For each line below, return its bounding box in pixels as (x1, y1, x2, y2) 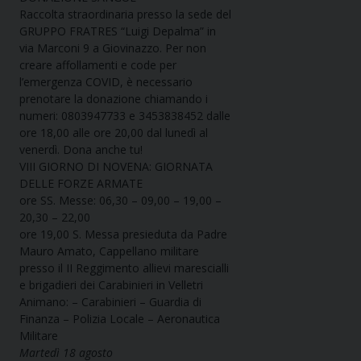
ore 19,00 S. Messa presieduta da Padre (19, 226, 227, 243)
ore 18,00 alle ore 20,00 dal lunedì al (19, 125, 208, 141)
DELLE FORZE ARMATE (19, 176, 143, 192)
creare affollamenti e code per (19, 57, 176, 73)
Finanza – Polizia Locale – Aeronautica (19, 311, 220, 327)
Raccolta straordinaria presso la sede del (19, 6, 231, 23)
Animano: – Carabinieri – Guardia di (19, 294, 201, 310)
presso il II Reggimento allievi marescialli (19, 260, 229, 276)
